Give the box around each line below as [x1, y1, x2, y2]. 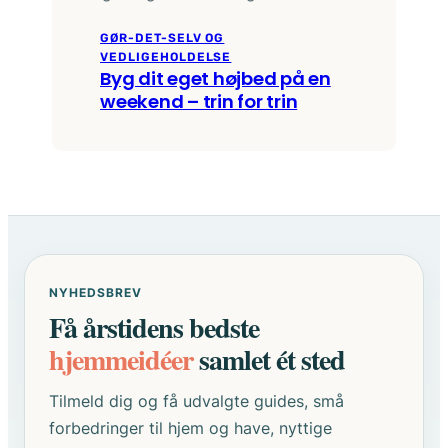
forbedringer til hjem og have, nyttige [49, 417, 332, 438]
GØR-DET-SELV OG [100, 30, 225, 45]
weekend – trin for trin [100, 88, 298, 114]
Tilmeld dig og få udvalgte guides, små [49, 390, 344, 411]
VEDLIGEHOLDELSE [100, 49, 232, 64]
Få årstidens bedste [49, 306, 259, 348]
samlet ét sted [193, 338, 345, 380]
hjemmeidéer [49, 338, 193, 380]
